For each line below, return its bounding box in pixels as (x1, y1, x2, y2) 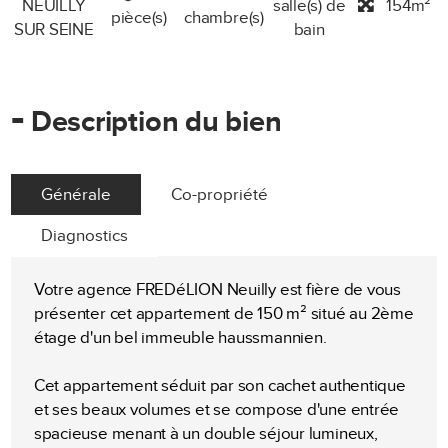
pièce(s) (110, 7, 167, 28)
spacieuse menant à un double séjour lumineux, (33, 424, 378, 444)
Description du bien (24, 104, 282, 140)
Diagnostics (41, 225, 129, 246)
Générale (41, 184, 112, 205)
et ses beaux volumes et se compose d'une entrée (33, 400, 400, 420)
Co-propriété (171, 184, 269, 205)
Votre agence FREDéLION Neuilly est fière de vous (33, 280, 401, 300)
